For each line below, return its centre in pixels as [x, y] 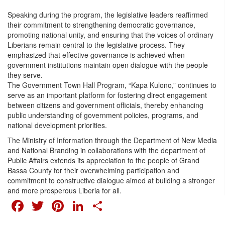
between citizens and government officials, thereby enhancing [105, 105]
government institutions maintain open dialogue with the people [108, 65]
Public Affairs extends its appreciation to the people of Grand [103, 160]
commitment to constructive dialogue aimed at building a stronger [111, 181]
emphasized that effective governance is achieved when [96, 55]
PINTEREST [111, 204]
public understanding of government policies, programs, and [103, 115]
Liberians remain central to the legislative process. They [96, 45]
